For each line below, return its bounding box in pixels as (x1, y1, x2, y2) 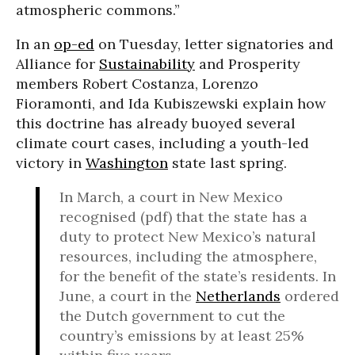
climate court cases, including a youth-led (16, 134, 309, 153)
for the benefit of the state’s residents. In (59, 267, 336, 286)
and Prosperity (195, 55, 300, 74)
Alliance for (16, 55, 99, 74)
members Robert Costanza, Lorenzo (16, 74, 258, 94)
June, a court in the (59, 287, 196, 306)
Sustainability (99, 55, 195, 74)
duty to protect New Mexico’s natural (59, 227, 316, 246)
